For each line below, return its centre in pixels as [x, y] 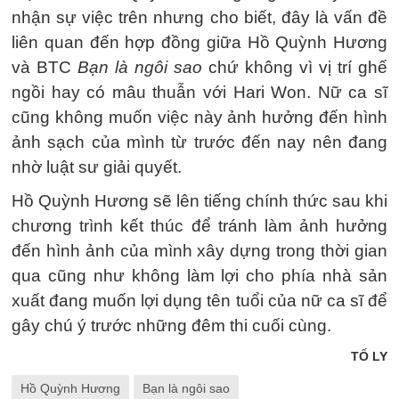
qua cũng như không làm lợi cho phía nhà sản [199, 275]
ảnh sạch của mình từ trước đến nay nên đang [199, 142]
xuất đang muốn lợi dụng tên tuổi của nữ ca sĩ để [199, 300]
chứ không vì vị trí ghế [295, 67]
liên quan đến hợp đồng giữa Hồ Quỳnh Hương [199, 42]
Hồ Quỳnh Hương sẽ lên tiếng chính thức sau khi [199, 200]
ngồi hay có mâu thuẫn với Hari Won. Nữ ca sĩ [199, 92]
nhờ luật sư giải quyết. [97, 167]
